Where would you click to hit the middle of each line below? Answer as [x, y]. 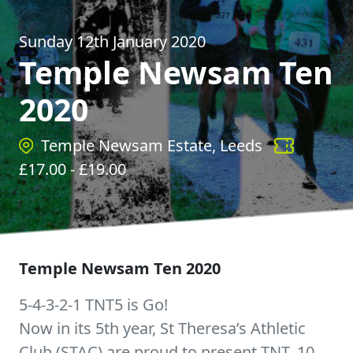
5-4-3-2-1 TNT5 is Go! [93, 305]
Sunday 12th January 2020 [112, 41]
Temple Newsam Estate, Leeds [151, 145]
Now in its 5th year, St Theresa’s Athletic [162, 328]
